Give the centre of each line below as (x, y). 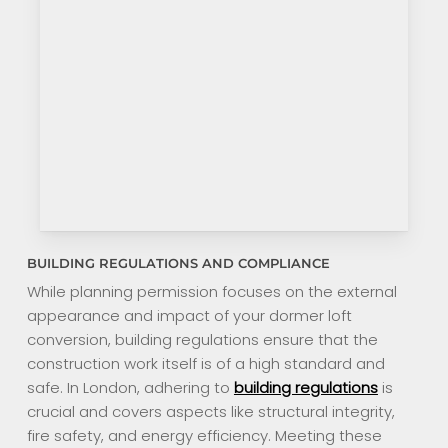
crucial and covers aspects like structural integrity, (210, 411)
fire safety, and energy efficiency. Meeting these (204, 435)
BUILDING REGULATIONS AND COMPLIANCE (178, 263)
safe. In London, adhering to (130, 387)
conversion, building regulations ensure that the (202, 339)
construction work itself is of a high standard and (205, 363)
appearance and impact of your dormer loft (189, 315)
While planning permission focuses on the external (211, 291)
